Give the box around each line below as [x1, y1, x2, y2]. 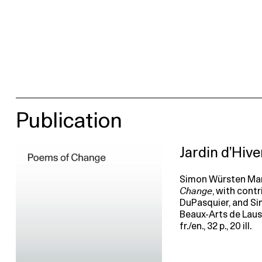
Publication [15, 111, 122, 132]
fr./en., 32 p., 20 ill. [179, 222, 251, 232]
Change [179, 187, 212, 196]
